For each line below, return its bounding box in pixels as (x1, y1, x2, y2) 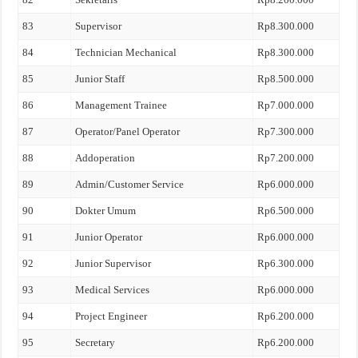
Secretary (75, 336, 116, 348)
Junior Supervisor (75, 257, 152, 269)
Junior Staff (75, 73, 125, 85)
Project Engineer (75, 310, 148, 322)
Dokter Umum (75, 205, 137, 217)
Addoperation (75, 152, 136, 164)
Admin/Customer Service (75, 178, 185, 190)
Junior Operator (75, 231, 143, 243)
